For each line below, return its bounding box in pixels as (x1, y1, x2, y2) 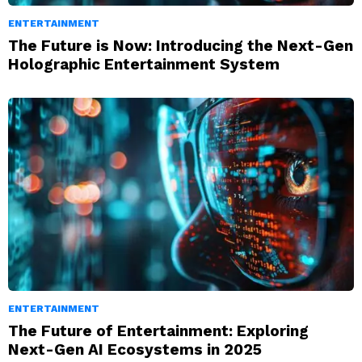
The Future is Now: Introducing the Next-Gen (8, 36, 353, 55)
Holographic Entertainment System (8, 54, 280, 74)
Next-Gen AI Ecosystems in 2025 (8, 340, 262, 360)
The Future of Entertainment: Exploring (8, 322, 309, 341)
